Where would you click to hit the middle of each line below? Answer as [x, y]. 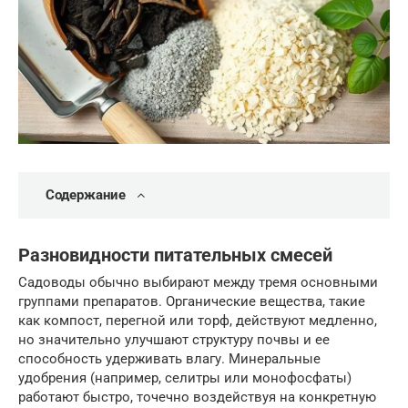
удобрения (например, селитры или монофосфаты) [185, 378]
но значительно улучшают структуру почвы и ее [174, 340]
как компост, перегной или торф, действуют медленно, [198, 321]
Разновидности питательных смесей [175, 255]
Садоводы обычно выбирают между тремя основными [198, 283]
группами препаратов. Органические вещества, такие [192, 302]
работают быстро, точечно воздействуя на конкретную [197, 398]
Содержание [86, 194]
